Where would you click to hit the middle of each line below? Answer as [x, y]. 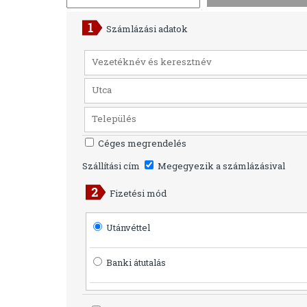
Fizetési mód [138, 193]
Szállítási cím [112, 165]
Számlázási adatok [147, 28]
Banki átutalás [136, 262]
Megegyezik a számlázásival [220, 165]
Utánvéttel [128, 227]
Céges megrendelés [141, 143]
